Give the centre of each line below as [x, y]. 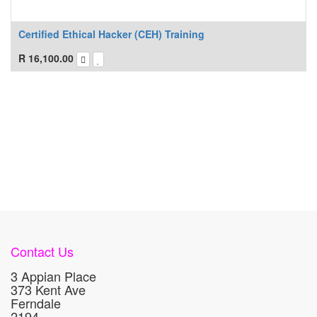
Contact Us [42, 251]
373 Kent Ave [48, 289]
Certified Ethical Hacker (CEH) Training [111, 34]
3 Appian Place [53, 276]
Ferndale [36, 303]
